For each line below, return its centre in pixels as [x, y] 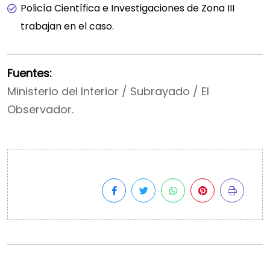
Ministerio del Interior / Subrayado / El [108, 91]
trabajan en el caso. [67, 26]
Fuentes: [30, 73]
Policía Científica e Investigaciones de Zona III [127, 8]
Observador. [40, 109]
